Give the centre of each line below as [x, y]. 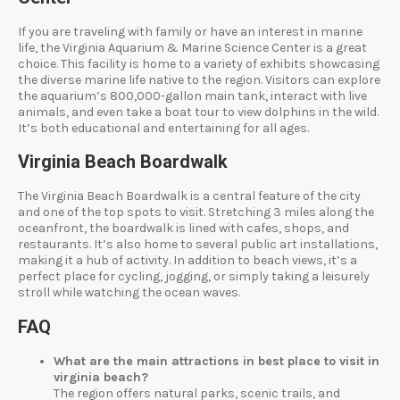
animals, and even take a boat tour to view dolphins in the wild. [198, 112]
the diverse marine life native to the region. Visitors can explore [199, 79]
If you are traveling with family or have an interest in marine [190, 31]
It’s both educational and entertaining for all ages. [163, 128]
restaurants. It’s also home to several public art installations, [198, 245]
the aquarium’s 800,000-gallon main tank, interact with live [192, 96]
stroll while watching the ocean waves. [129, 293]
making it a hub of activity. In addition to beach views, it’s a [187, 261]
